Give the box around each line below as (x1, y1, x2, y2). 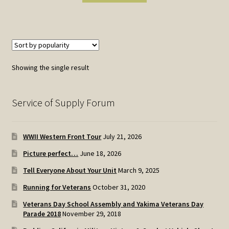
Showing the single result (11, 63, 89, 73)
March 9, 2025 (118, 165, 160, 175)
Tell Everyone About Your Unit (23, 165, 117, 175)
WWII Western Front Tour (23, 131, 102, 141)
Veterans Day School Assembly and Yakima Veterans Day (23, 199, 204, 209)
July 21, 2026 (103, 131, 142, 141)
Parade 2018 (23, 209, 61, 218)
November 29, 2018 (62, 209, 122, 218)
